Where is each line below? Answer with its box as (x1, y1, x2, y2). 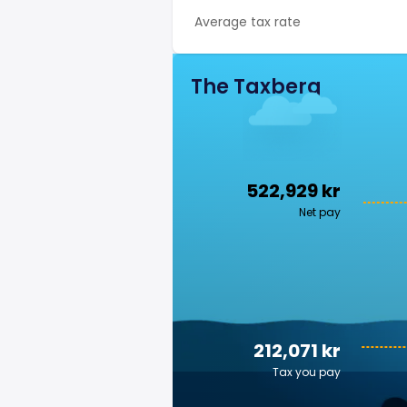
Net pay (299, 204, 341, 220)
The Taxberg (191, 73, 322, 101)
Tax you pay (273, 364, 341, 380)
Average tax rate (194, 13, 301, 31)
